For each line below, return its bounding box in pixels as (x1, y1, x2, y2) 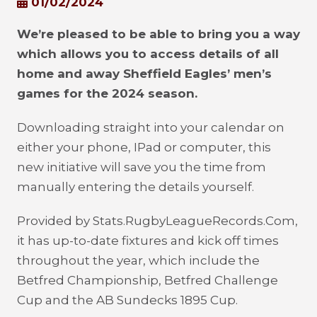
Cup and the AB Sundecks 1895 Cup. (17, 293, 238, 307)
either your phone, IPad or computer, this (17, 140, 271, 154)
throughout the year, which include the (17, 253, 260, 267)
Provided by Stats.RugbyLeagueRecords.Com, (17, 214, 298, 228)
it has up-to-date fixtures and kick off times (17, 234, 279, 248)
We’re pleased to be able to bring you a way (17, 27, 300, 41)
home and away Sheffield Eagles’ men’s (17, 67, 272, 81)
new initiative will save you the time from (17, 160, 266, 174)
